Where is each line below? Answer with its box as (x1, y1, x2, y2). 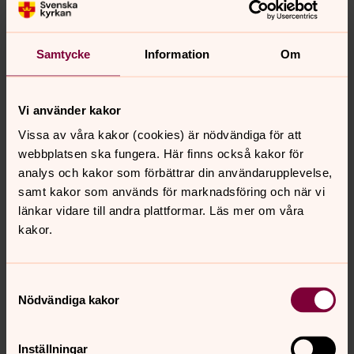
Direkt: (28, 226, 66, 243)
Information (144, 47, 210, 60)
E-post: (28, 243, 72, 260)
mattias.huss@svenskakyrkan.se (72, 242, 259, 259)
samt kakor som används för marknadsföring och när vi (18, 184, 325, 198)
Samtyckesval (6, 277, 81, 291)
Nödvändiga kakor (18, 292, 120, 307)
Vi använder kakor (18, 103, 122, 116)
